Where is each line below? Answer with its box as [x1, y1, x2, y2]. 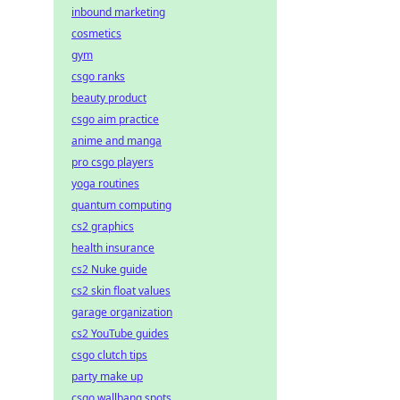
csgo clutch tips [71, 347, 147, 362]
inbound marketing [71, 4, 165, 20]
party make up [71, 369, 143, 384]
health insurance [71, 240, 154, 255]
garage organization [71, 304, 172, 320]
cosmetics [71, 26, 121, 41]
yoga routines [71, 176, 139, 191]
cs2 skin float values [71, 283, 171, 298]
